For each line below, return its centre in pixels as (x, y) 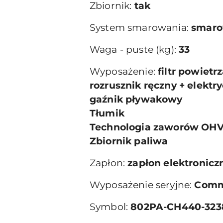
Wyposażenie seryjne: (142, 185)
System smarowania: (141, 28)
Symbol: (110, 207)
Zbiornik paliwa (129, 141)
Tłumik (107, 113)
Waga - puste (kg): (134, 50)
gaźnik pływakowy (136, 99)
